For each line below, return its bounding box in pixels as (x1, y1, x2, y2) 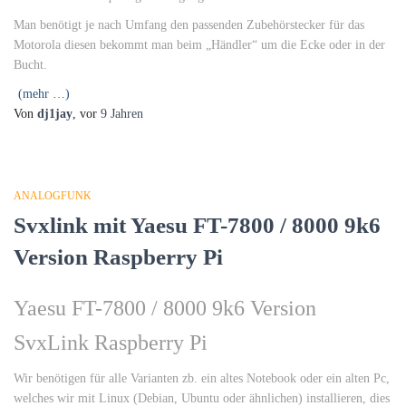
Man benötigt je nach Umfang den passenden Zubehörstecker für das (14, 18, 364, 32)
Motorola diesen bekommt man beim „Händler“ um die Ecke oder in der (14, 38, 385, 52)
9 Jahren (101, 107, 143, 121)
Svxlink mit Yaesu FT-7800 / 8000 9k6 (14, 213, 381, 237)
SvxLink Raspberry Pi (14, 331, 208, 354)
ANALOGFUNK (14, 189, 92, 202)
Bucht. (14, 58, 47, 72)
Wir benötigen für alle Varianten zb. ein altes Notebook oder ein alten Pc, (14, 372, 390, 385)
